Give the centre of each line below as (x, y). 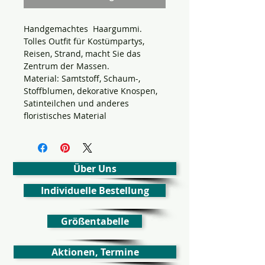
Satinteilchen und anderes (76, 103)
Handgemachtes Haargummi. (83, 28)
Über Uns (95, 168)
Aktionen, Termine (95, 252)
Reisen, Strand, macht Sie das (82, 53)
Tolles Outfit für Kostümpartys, (84, 41)
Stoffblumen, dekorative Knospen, (91, 91)
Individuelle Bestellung (95, 190)
